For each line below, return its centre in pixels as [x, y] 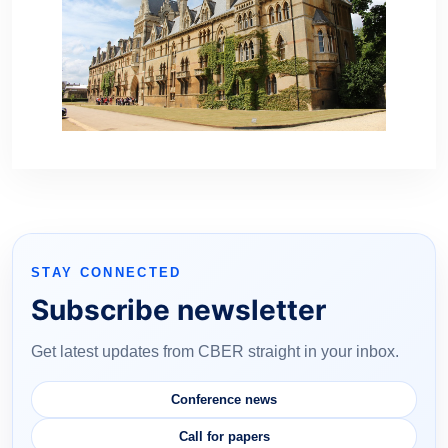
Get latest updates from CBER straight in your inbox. [215, 351]
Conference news [224, 399]
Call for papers [224, 436]
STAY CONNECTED [106, 272]
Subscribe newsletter [178, 309]
